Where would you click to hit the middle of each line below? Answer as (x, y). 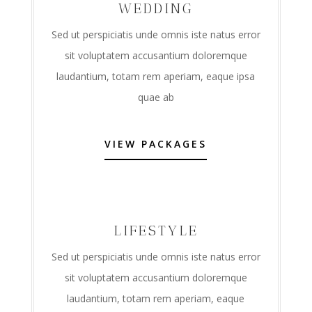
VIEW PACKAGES (156, 143)
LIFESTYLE (156, 230)
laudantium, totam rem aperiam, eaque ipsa (156, 76)
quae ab (156, 97)
